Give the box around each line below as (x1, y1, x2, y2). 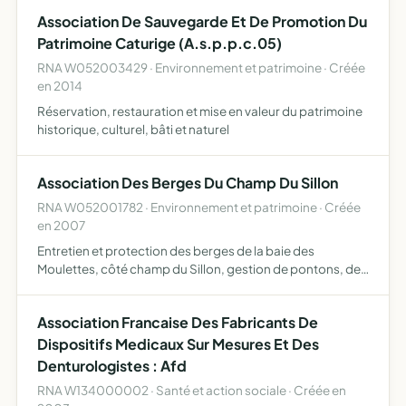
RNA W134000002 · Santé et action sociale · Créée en (37, 382, 346, 398)
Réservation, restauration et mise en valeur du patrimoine (37, 103, 362, 119)
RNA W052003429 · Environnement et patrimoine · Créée (37, 60, 365, 75)
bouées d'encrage (37, 279, 143, 295)
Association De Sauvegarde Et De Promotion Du (37, 12, 367, 31)
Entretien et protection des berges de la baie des (37, 243, 314, 258)
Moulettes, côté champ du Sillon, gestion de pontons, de (37, 261, 361, 276)
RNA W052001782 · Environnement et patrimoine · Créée (37, 199, 361, 215)
